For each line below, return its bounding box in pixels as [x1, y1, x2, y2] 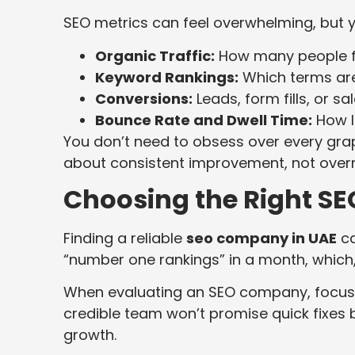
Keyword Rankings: [95, 67, 239, 87]
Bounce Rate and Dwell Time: [95, 109, 312, 130]
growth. [63, 325, 116, 345]
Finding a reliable [63, 227, 186, 248]
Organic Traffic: [95, 45, 215, 66]
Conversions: [95, 88, 193, 109]
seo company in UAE [186, 227, 337, 248]
